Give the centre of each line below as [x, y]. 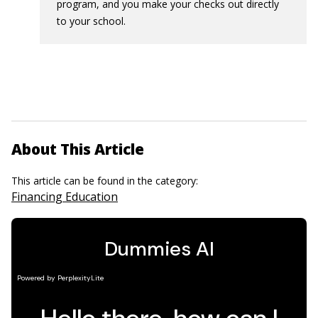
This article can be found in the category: [106, 181]
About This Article [78, 149]
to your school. [91, 21]
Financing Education [65, 197]
